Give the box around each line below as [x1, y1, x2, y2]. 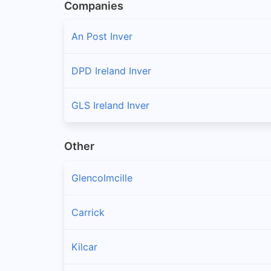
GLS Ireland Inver [71, 99, 149, 111]
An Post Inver [71, 30, 132, 42]
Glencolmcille [71, 172, 132, 184]
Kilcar [71, 241, 97, 253]
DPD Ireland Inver [71, 64, 151, 77]
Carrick [71, 206, 105, 219]
